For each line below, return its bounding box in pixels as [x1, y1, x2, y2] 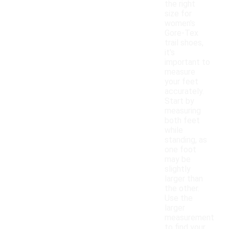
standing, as [165, 135, 207, 145]
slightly [165, 164, 191, 174]
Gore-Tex [165, 28, 198, 38]
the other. [165, 184, 199, 194]
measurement [165, 213, 214, 223]
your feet [165, 77, 198, 87]
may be [165, 154, 191, 165]
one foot [165, 145, 196, 155]
